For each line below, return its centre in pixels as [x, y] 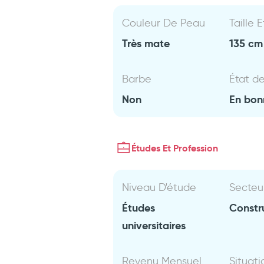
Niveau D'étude [159, 187]
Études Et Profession [175, 148]
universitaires [154, 225]
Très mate [146, 43]
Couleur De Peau [164, 23]
